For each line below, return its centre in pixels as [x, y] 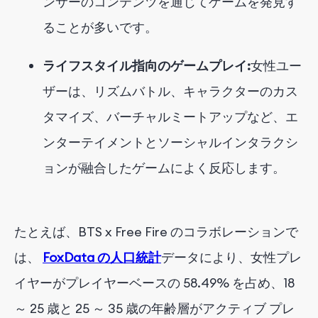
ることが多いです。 [100, 28]
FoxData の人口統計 [102, 258]
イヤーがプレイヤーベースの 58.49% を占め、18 [154, 283]
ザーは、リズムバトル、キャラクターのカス [170, 92]
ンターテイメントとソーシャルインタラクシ [170, 143]
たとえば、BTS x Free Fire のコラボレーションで [156, 232]
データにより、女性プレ [231, 258]
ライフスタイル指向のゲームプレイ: [147, 66]
